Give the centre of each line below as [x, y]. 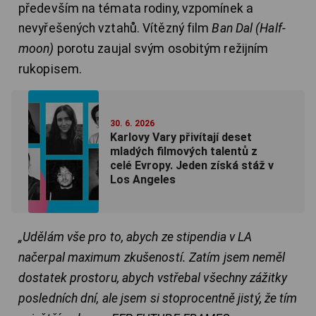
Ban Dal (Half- [249, 29]
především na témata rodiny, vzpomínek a [136, 9]
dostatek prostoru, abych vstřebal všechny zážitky [153, 278]
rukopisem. [50, 69]
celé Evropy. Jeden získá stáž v [192, 166]
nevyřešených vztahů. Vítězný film [115, 29]
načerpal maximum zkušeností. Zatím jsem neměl [152, 258]
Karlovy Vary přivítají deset [181, 138]
